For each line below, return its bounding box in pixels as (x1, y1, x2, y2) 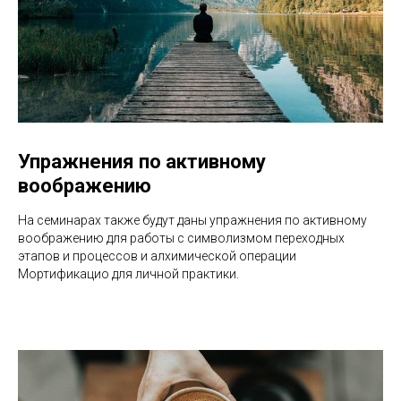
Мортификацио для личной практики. (18, 266, 239, 281)
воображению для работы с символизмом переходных (18, 230, 345, 245)
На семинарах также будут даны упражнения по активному (18, 212, 367, 227)
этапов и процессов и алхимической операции (18, 248, 296, 263)
